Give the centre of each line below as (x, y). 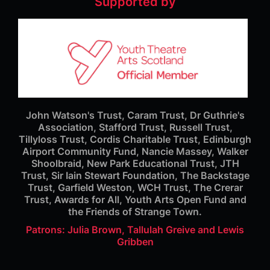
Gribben (135, 242)
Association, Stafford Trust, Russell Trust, (135, 127)
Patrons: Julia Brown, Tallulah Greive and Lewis (135, 230)
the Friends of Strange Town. (135, 212)
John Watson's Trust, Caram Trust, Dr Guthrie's (135, 115)
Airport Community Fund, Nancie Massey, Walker (135, 151)
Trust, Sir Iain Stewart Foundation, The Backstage (135, 175)
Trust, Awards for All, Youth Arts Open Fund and (135, 199)
